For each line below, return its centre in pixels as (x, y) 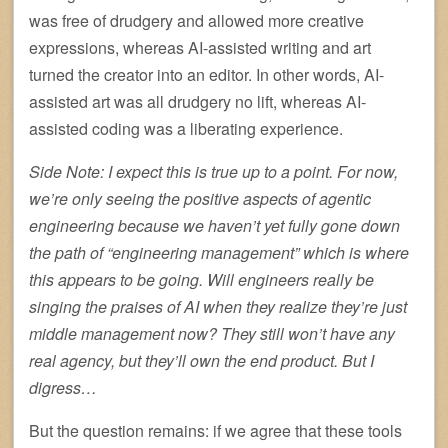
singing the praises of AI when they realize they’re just (218, 307)
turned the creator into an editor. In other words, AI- (206, 75)
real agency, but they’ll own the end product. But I (201, 361)
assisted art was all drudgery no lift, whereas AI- (197, 102)
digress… (63, 388)
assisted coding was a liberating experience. (186, 129)
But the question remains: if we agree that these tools (215, 431)
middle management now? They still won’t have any (212, 334)
